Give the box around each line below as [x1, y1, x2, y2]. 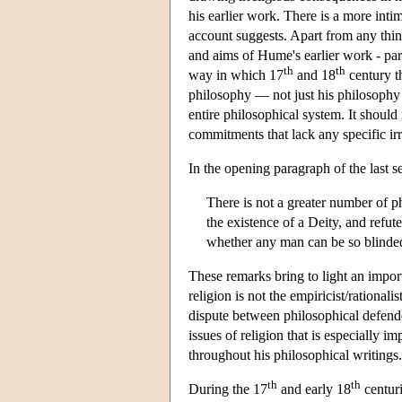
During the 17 [188, 380, 267, 397]
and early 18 [277, 380, 351, 397]
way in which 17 [188, 66, 284, 83]
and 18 [293, 66, 336, 83]
